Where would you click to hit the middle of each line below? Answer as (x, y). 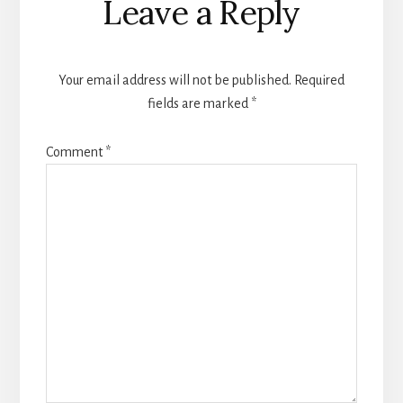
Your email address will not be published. (175, 81)
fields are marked (199, 104)
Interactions (130, 30)
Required (319, 81)
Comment (75, 152)
